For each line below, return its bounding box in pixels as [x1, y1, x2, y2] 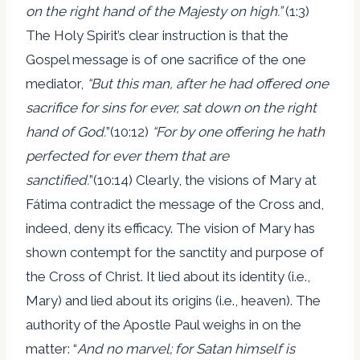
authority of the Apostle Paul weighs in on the [26, 316, 301, 333]
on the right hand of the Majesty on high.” [26, 2, 285, 19]
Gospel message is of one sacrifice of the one [26, 51, 306, 67]
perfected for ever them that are [26, 147, 229, 164]
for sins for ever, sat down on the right [80, 99, 317, 116]
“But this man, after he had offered [87, 75, 305, 92]
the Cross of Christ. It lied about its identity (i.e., [26, 268, 310, 284]
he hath [277, 123, 325, 140]
